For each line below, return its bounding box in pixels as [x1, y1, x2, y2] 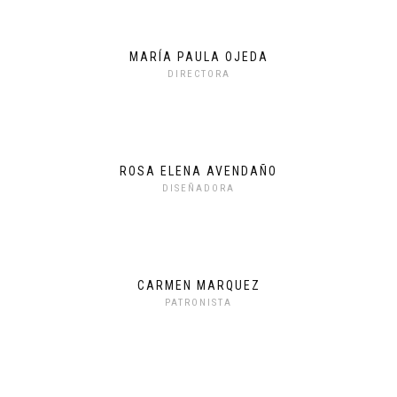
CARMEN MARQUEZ [136, 277, 261, 292]
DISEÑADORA [162, 182, 235, 194]
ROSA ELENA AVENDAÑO [120, 163, 277, 178]
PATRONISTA [165, 296, 232, 308]
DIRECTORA [167, 67, 230, 80]
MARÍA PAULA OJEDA [128, 49, 269, 64]
